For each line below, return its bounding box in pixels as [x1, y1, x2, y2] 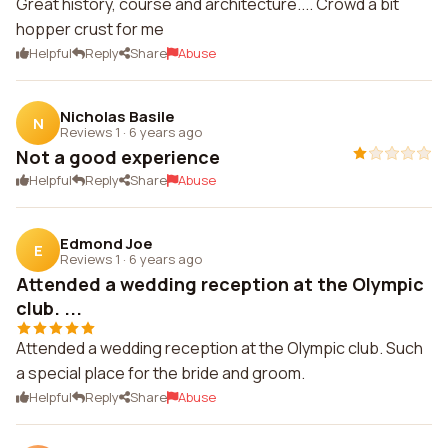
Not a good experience [16, 145, 220, 169]
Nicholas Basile [60, 105, 175, 127]
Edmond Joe [60, 232, 153, 254]
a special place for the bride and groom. [16, 362, 305, 384]
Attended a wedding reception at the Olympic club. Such [16, 337, 423, 359]
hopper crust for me [16, 18, 164, 40]
